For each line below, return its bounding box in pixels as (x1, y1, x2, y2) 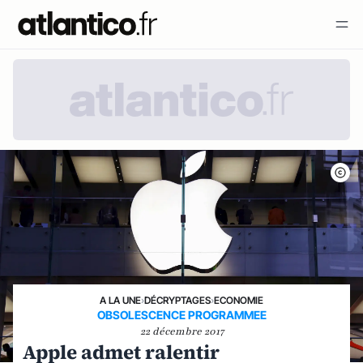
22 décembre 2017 (139, 325, 224, 338)
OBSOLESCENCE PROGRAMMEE (96, 308, 267, 322)
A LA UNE (100, 294, 141, 306)
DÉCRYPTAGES (144, 294, 211, 306)
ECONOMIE (214, 294, 263, 306)
